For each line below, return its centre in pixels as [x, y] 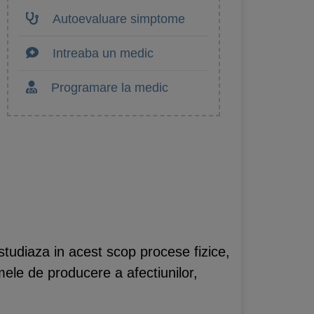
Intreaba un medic [103, 53]
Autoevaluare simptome [119, 19]
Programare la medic [110, 87]
